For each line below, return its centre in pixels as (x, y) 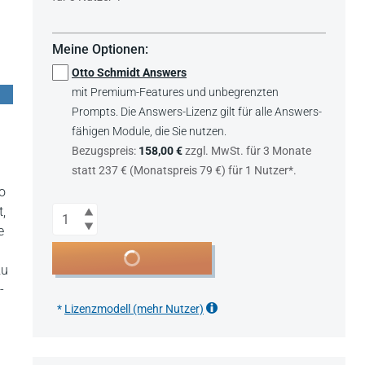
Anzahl (70, 211)
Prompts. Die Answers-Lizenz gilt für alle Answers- (197, 112)
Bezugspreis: (105, 151)
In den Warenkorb (145, 258)
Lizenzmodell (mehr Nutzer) (134, 309)
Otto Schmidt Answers (129, 73)
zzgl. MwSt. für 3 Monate (248, 151)
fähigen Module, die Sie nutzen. (149, 131)
